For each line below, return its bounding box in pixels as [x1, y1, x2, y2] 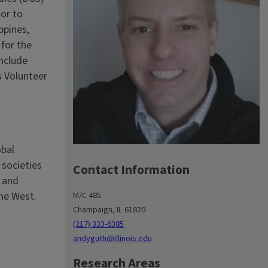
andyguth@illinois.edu [73, 232, 153, 245]
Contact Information [73, 161, 190, 180]
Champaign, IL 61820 [73, 203, 146, 217]
